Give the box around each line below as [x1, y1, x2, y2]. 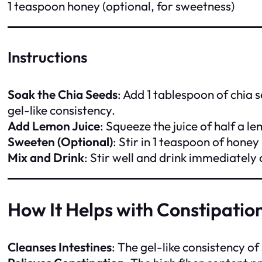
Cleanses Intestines [8, 239, 112, 255]
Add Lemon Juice [8, 118, 100, 134]
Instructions [8, 47, 87, 67]
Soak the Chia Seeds [8, 87, 118, 102]
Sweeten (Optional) [8, 134, 113, 150]
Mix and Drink [8, 150, 84, 166]
